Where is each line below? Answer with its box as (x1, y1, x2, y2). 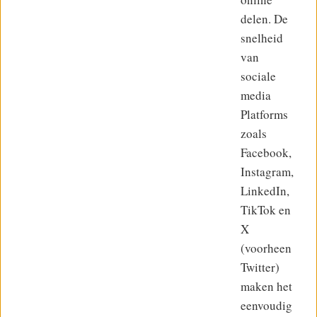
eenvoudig (241, 297, 292, 313)
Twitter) (241, 259, 279, 275)
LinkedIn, (241, 183, 289, 199)
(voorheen (241, 240, 292, 256)
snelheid (241, 30, 283, 46)
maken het (241, 278, 292, 294)
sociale (241, 68, 276, 84)
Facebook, (241, 144, 292, 161)
